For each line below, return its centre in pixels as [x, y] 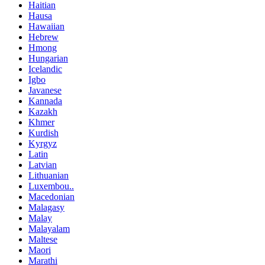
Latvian [43, 165]
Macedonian [51, 197]
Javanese [45, 91]
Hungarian [48, 59]
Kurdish [43, 133]
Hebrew [43, 37]
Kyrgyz [43, 144]
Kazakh [43, 112]
